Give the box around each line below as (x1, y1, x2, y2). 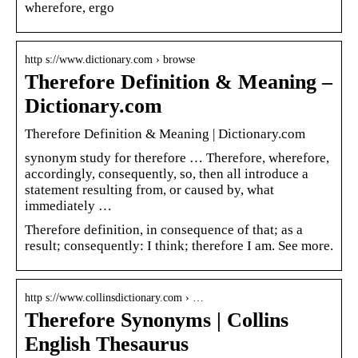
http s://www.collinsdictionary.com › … (25, 291, 204, 304)
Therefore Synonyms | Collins (25, 308, 288, 332)
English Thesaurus (25, 332, 189, 356)
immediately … (25, 197, 112, 213)
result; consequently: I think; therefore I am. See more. (25, 237, 333, 253)
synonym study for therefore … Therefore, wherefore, (25, 149, 329, 165)
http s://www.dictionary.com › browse (25, 53, 195, 66)
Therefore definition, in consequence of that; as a (25, 221, 303, 237)
